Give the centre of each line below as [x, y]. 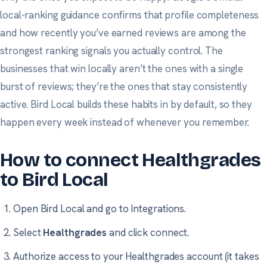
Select [28, 232]
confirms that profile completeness [179, 15]
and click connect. [148, 232]
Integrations [158, 208]
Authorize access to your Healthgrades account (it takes [136, 256]
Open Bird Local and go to [72, 208]
